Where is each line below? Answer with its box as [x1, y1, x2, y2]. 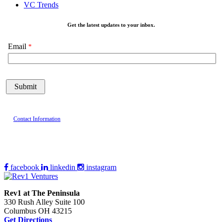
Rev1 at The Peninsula [4, 189, 80, 198]
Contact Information [13, 115, 60, 123]
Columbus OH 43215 [4, 207, 72, 216]
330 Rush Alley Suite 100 [4, 198, 85, 207]
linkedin [50, 163, 75, 172]
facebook [10, 163, 39, 172]
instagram [86, 163, 116, 172]
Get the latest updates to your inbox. [67, 22, 155, 28]
